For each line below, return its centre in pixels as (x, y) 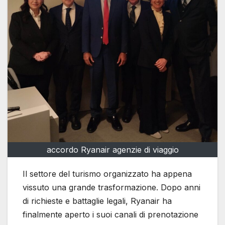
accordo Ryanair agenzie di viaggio (113, 149)
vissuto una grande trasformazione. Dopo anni (111, 187)
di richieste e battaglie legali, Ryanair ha (97, 201)
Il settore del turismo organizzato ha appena (107, 174)
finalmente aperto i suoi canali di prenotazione (110, 214)
